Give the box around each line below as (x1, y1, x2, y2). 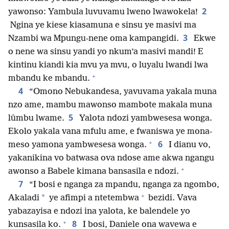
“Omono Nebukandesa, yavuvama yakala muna (27, 87, 217, 97)
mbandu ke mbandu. (8, 74, 90, 84)
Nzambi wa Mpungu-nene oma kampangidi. (8, 34, 179, 44)
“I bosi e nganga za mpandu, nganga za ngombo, (27, 180, 219, 190)
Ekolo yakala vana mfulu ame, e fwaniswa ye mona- (8, 127, 212, 137)
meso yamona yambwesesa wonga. (8, 140, 147, 150)
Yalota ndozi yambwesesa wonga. (77, 113, 212, 124)
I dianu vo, (167, 140, 211, 150)
